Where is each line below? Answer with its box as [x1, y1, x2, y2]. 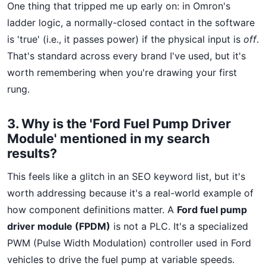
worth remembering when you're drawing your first [7, 66, 237, 78]
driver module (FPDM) [7, 220, 110, 232]
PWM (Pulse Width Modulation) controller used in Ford [7, 237, 251, 249]
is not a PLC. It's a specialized [110, 220, 248, 232]
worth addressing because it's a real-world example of [7, 187, 254, 199]
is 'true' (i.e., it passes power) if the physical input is [7, 33, 243, 45]
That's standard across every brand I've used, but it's [7, 50, 246, 62]
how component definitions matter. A [7, 204, 177, 216]
